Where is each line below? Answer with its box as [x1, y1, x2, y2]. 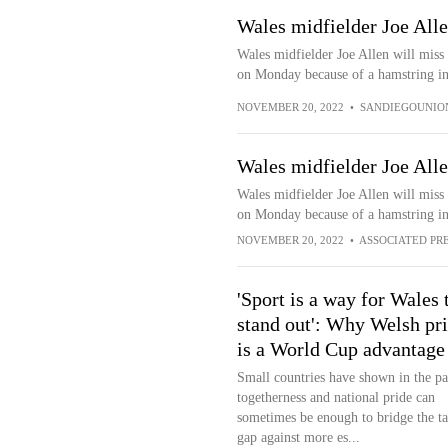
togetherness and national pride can [236, 390, 435, 405]
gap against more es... [236, 430, 360, 445]
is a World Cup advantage [236, 338, 445, 360]
